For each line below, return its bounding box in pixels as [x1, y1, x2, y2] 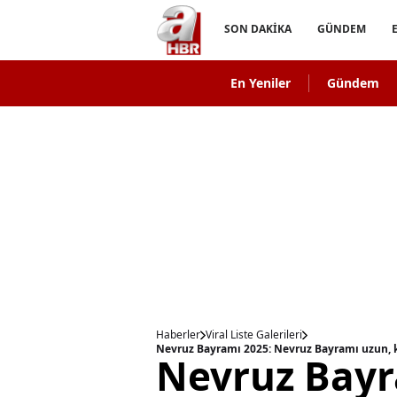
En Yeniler [230, 74, 291, 91]
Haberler [156, 327, 200, 342]
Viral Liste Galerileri [206, 327, 302, 342]
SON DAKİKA [224, 21, 292, 36]
